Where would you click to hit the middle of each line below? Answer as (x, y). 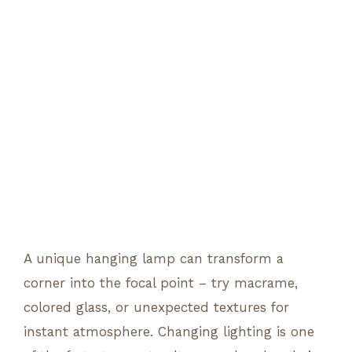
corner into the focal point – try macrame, (161, 282)
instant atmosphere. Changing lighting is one (169, 331)
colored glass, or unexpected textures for (156, 307)
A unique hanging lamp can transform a (154, 258)
